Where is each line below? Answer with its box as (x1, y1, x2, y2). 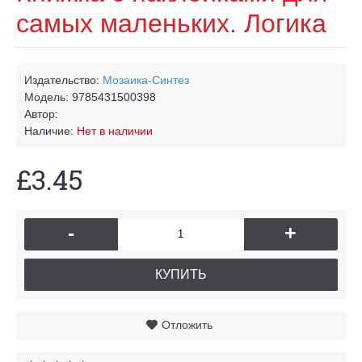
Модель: (24, 90, 72, 103)
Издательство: (24, 73, 103, 86)
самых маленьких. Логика (16, 8, 326, 38)
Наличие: (24, 124, 77, 137)
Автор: (24, 107, 58, 120)
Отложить (161, 318, 213, 331)
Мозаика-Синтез (103, 73, 189, 86)
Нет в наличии (77, 124, 153, 137)
